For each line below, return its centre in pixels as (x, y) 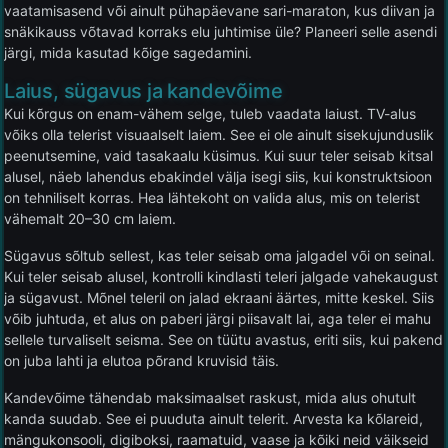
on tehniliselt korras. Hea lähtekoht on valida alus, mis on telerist (212, 197)
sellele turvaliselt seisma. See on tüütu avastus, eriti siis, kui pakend (223, 339)
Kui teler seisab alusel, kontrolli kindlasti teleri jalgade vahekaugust (221, 276)
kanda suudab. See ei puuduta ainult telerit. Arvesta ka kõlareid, (213, 418)
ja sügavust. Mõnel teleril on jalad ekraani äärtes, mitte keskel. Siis (219, 297)
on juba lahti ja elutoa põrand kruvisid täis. (141, 360)
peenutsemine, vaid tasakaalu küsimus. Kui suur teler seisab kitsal (218, 155)
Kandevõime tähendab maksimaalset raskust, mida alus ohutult (210, 397)
